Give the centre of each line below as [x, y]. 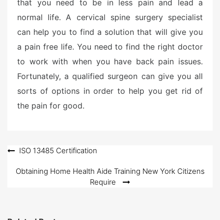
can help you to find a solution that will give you [110, 32]
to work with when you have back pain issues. [110, 61]
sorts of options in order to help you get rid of [110, 91]
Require [103, 182]
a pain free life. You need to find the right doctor [110, 47]
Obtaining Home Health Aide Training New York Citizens [110, 171]
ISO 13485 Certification [58, 151]
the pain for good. [51, 106]
